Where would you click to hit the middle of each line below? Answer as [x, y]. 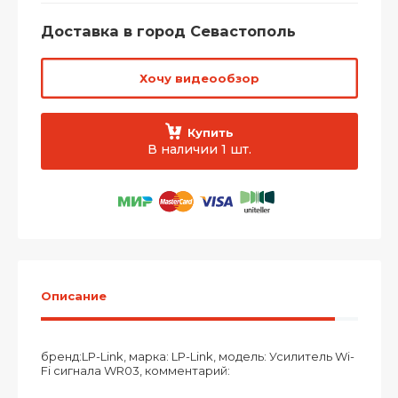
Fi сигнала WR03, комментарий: [135, 370]
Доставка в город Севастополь [168, 31]
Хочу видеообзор [199, 78]
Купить [211, 133]
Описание [73, 296]
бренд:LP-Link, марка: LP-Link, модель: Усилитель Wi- [197, 356]
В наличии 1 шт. [199, 149]
